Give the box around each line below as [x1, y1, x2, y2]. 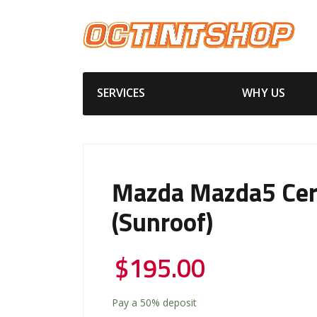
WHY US [241, 84, 285, 100]
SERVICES [97, 84, 145, 100]
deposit [160, 295, 197, 309]
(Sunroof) [112, 211, 213, 237]
